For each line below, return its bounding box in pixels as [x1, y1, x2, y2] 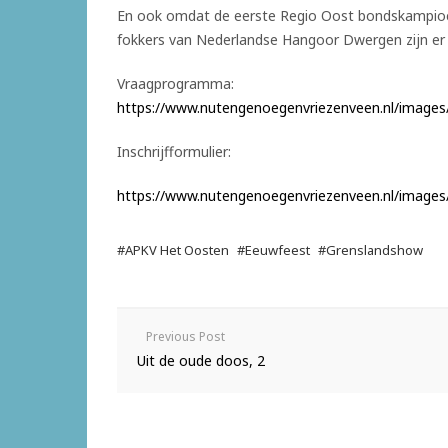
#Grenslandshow [318, 240, 423, 259]
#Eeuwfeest [237, 240, 310, 259]
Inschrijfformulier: [117, 141, 231, 161]
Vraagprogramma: [117, 73, 234, 93]
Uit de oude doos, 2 [137, 350, 265, 370]
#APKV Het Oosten [117, 240, 229, 259]
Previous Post [146, 327, 225, 345]
